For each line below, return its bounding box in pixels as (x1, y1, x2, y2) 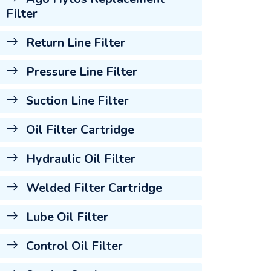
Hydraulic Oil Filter (23, 150, 135, 167)
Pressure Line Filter (23, 63, 137, 80)
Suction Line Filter (23, 92, 129, 109)
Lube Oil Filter (23, 208, 108, 225)
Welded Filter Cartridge (23, 179, 162, 196)
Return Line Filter (23, 34, 125, 51)
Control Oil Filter (23, 237, 123, 254)
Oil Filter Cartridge (23, 121, 134, 138)
